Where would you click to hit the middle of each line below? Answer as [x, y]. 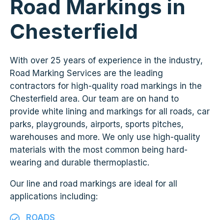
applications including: [54, 196]
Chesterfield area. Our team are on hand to [94, 98]
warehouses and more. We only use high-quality [105, 137]
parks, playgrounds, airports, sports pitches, [97, 124]
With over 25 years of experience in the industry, [106, 60]
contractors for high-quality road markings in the [106, 86]
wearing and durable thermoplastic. [80, 162]
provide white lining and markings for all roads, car [110, 111]
